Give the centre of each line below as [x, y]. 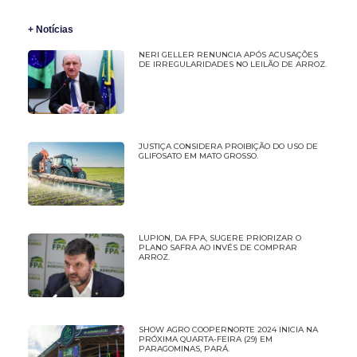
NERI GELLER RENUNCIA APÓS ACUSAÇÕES [228, 55]
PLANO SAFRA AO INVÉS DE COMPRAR [218, 248]
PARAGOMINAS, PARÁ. [184, 348]
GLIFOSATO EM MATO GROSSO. [198, 156]
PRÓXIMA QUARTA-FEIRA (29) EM [205, 339]
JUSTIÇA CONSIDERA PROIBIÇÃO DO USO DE [228, 147]
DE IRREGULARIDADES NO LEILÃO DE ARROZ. [232, 65]
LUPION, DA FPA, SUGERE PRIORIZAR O [220, 238]
